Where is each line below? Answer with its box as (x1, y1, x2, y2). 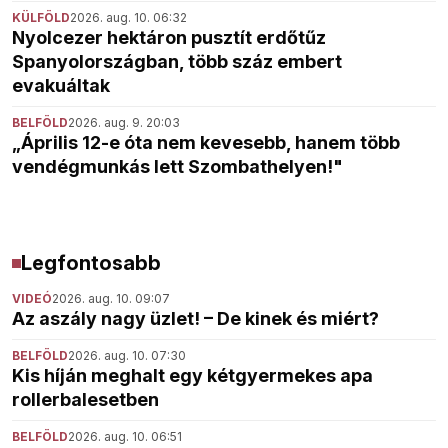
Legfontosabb (20, 251, 161, 276)
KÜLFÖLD (12, 10, 70, 26)
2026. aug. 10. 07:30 (68, 348, 186, 364)
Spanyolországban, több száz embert (12, 51, 342, 73)
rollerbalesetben (12, 389, 159, 411)
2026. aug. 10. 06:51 (68, 429, 182, 445)
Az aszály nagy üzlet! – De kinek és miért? (12, 308, 379, 330)
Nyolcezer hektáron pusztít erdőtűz (12, 27, 326, 49)
